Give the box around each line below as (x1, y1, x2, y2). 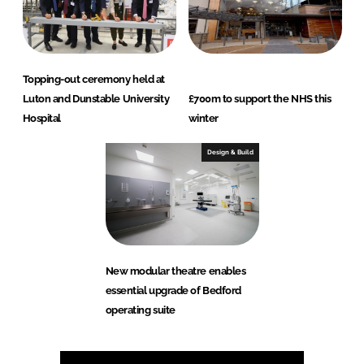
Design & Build (206, 148, 253, 157)
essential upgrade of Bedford (105, 284, 241, 297)
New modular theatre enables (105, 265, 246, 278)
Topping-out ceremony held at (22, 73, 165, 86)
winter (188, 112, 219, 125)
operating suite (105, 304, 175, 317)
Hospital (22, 112, 61, 125)
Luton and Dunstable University (22, 93, 170, 106)
